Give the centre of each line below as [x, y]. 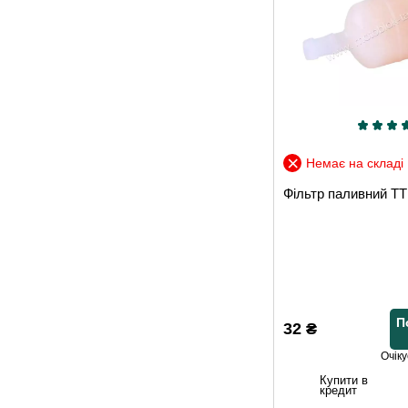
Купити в [344, 381]
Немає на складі [355, 163]
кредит [338, 391]
